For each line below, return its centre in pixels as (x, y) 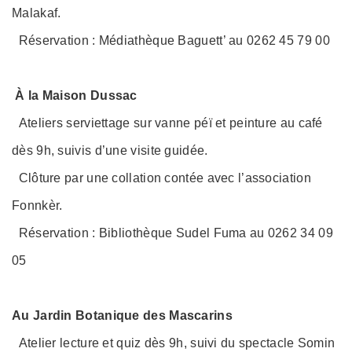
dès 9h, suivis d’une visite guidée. (110, 150)
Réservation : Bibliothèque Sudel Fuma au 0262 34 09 (172, 233)
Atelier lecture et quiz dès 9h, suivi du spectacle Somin (174, 343)
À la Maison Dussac (75, 95)
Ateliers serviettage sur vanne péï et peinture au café (167, 123)
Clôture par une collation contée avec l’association (161, 178)
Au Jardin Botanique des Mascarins (122, 315)
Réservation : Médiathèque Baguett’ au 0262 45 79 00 (171, 40)
